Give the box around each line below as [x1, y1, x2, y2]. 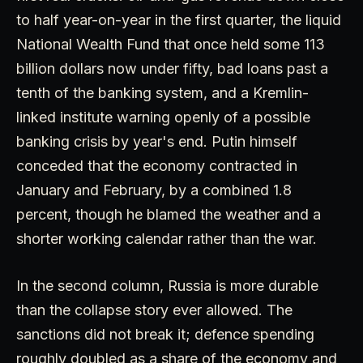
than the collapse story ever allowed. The [16, 301, 293, 318]
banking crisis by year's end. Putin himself [16, 132, 297, 150]
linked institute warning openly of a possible [16, 108, 310, 126]
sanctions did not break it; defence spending [16, 325, 314, 343]
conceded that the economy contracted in [16, 156, 297, 174]
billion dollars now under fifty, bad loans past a [16, 59, 328, 77]
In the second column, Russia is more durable [16, 276, 318, 294]
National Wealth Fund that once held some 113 [16, 35, 325, 53]
